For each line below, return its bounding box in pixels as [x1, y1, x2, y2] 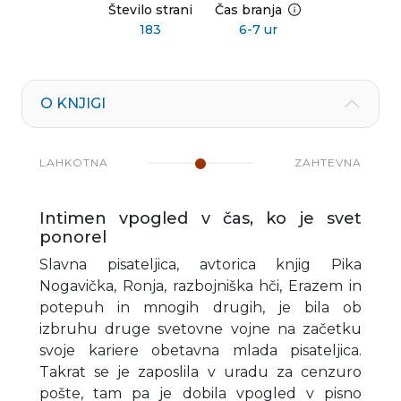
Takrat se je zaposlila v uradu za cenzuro [39, 363, 362, 380]
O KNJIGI [40, 94, 106, 112]
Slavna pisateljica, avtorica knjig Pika [39, 255, 362, 273]
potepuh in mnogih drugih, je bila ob [39, 298, 362, 316]
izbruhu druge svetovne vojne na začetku [39, 320, 362, 337]
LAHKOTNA [39, 155, 108, 169]
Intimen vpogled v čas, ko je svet [39, 208, 362, 228]
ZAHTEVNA [294, 155, 362, 169]
